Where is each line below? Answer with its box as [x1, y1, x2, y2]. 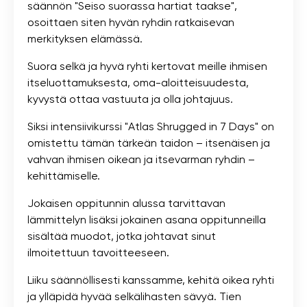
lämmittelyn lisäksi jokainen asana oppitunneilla [27, 212, 266, 226]
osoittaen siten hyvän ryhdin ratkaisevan [27, 15, 234, 29]
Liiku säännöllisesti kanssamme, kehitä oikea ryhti [27, 273, 274, 286]
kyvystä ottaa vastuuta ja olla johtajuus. [27, 92, 233, 106]
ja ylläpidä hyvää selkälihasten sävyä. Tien [27, 289, 241, 303]
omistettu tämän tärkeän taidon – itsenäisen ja [27, 136, 270, 149]
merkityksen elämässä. [27, 32, 143, 45]
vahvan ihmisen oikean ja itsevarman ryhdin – [27, 152, 255, 166]
